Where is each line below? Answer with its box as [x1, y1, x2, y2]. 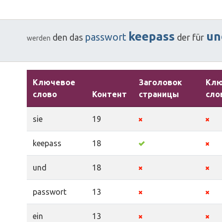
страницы [139, 89, 179, 99]
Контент [92, 89, 127, 99]
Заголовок [139, 77, 182, 87]
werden [27, 34, 51, 42]
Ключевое [33, 77, 75, 87]
